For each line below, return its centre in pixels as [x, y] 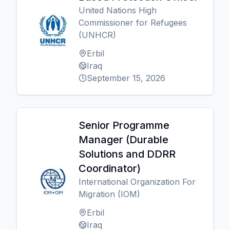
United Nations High [118, 10]
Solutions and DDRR [127, 154]
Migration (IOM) [109, 194]
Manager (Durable [123, 140]
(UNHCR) [97, 35]
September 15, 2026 [126, 78]
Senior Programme [124, 125]
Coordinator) [110, 168]
